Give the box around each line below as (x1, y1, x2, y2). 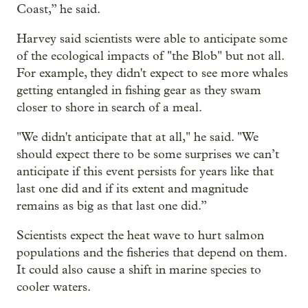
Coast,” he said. (16, 1, 100, 16)
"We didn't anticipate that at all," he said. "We (16, 129, 258, 144)
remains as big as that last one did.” (16, 198, 207, 213)
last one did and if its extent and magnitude (16, 181, 248, 196)
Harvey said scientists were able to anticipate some (16, 31, 287, 46)
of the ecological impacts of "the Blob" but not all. (16, 48, 284, 63)
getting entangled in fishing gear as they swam (16, 82, 261, 98)
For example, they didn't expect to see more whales (16, 65, 288, 80)
